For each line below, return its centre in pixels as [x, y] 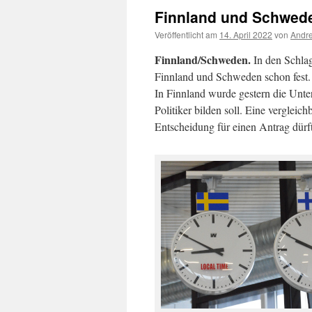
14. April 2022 [246, 34]
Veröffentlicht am [186, 34]
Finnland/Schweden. [203, 60]
